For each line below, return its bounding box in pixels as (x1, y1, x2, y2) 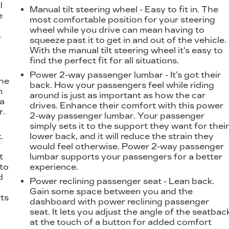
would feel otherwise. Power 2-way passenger (30, 141, 224, 151)
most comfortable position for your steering (30, 14, 216, 25)
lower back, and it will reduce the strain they (30, 131, 214, 141)
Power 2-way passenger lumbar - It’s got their (30, 70, 221, 80)
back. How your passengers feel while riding (30, 80, 215, 90)
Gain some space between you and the (30, 186, 193, 196)
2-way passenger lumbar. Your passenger (30, 110, 205, 121)
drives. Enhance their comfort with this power (30, 100, 224, 110)
